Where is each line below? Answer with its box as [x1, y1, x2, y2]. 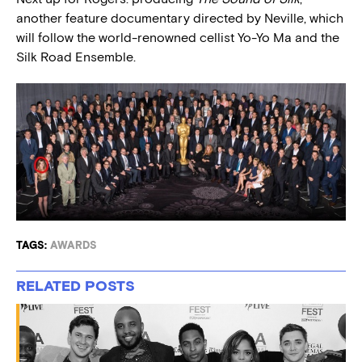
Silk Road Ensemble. [16, 49, 136, 65]
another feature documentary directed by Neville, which [16, 11, 343, 26]
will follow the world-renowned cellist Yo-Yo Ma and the [16, 30, 339, 45]
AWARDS [50, 238, 97, 251]
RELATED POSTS [16, 277, 135, 295]
